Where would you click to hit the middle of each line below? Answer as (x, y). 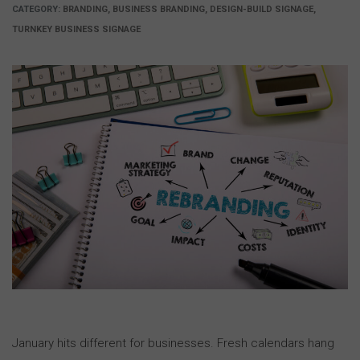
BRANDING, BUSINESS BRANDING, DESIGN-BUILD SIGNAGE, (189, 10)
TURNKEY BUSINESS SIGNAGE (76, 30)
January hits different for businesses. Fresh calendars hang (173, 343)
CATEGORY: (37, 10)
